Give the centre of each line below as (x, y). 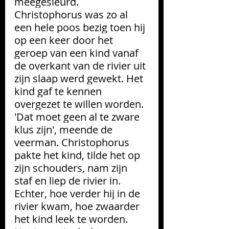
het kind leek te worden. (72, 219)
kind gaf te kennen (59, 91)
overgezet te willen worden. (80, 104)
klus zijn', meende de (65, 129)
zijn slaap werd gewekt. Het (80, 78)
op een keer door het (65, 40)
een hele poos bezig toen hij (81, 27)
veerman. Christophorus (73, 142)
